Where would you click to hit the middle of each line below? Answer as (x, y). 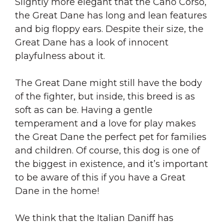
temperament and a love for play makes (105, 123)
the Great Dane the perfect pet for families (111, 137)
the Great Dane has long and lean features (111, 15)
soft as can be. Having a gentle (84, 110)
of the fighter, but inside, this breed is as (105, 96)
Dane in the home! (57, 191)
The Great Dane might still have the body (108, 83)
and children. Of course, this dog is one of (107, 150)
